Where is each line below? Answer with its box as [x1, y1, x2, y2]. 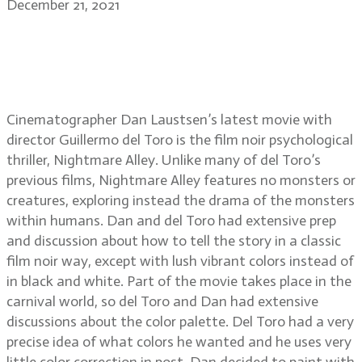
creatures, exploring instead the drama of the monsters [6, 192, 355, 209]
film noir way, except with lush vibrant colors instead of [6, 252, 354, 270]
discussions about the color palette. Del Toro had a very [6, 313, 354, 330]
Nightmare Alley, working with [6, 45, 314, 74]
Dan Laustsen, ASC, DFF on [6, 19, 266, 47]
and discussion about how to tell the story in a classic [6, 232, 341, 250]
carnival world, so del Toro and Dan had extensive [6, 293, 318, 310]
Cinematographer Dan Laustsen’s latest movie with [6, 111, 332, 128]
